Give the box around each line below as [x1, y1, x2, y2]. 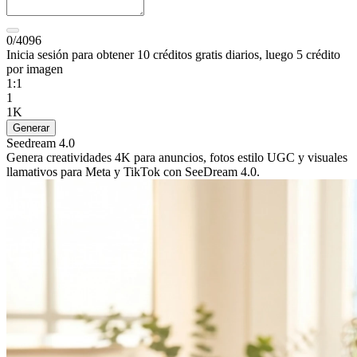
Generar [13, 122, 49, 135]
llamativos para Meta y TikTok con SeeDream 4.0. [6, 165, 260, 179]
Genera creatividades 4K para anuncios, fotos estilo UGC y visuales [6, 151, 347, 165]
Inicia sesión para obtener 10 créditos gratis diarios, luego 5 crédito [6, 48, 340, 62]
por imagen [6, 62, 63, 76]
